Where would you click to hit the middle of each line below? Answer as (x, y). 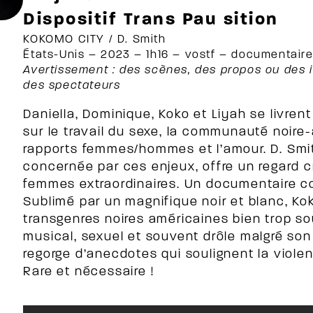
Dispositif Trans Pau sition (151, 20)
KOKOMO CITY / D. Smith (95, 40)
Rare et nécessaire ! (89, 272)
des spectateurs (72, 86)
